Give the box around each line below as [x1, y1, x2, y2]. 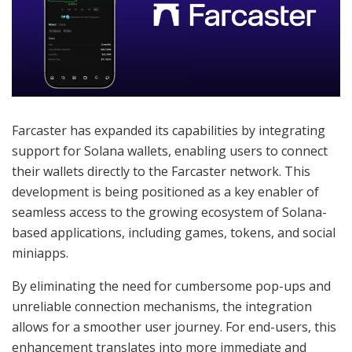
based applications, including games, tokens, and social [12, 223, 335, 241]
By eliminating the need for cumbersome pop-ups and [12, 277, 331, 295]
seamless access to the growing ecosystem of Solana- [12, 203, 327, 221]
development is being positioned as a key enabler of [12, 182, 319, 200]
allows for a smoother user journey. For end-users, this [12, 317, 336, 335]
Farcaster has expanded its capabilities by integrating [12, 121, 325, 139]
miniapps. [12, 244, 68, 262]
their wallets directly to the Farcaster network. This [12, 162, 310, 180]
